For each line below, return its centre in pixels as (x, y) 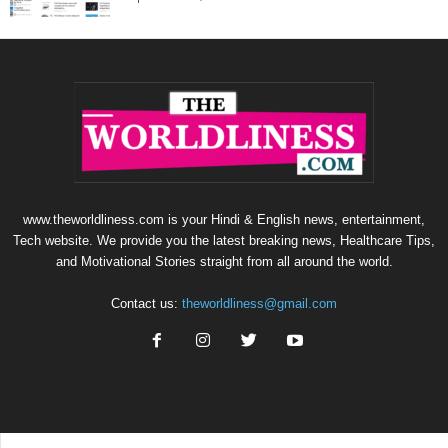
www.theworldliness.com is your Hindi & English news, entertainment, (224, 220)
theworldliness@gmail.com (259, 304)
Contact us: (146, 304)
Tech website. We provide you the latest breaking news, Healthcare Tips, (224, 241)
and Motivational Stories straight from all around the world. (224, 262)
